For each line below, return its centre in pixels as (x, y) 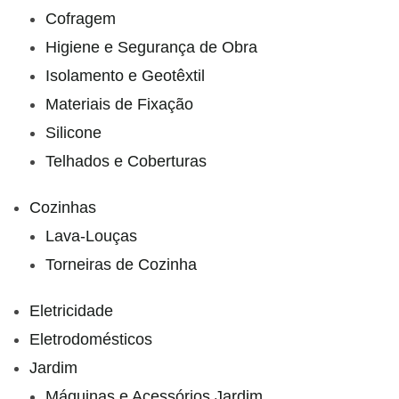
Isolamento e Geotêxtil (125, 75)
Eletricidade (71, 310)
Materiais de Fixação (119, 104)
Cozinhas (63, 207)
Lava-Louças (91, 236)
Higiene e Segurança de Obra (151, 47)
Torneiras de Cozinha (121, 264)
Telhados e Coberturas (126, 161)
